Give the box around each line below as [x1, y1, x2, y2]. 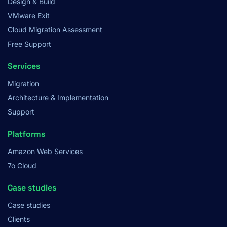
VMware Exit [8, 11, 50, 20]
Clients [8, 214, 30, 223]
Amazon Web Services [8, 146, 83, 156]
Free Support [8, 39, 51, 48]
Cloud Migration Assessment [8, 25, 102, 34]
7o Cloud [8, 161, 36, 170]
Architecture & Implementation [8, 93, 108, 102]
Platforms [8, 128, 45, 139]
